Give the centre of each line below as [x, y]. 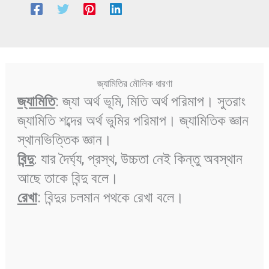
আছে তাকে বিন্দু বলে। [69, 179]
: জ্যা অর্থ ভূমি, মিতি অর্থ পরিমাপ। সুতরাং [150, 102]
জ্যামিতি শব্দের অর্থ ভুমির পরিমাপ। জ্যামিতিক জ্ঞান [133, 121]
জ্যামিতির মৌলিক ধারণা [134, 84]
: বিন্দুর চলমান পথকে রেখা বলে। [112, 198]
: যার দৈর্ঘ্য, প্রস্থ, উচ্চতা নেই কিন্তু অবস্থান [138, 159]
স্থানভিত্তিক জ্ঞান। [66, 140]
